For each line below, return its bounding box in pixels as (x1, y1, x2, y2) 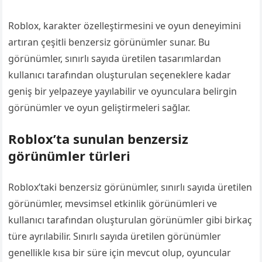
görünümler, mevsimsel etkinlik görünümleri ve (8, 196, 218, 210)
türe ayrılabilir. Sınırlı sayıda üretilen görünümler (8, 229, 222, 243)
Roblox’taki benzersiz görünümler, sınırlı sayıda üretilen (8, 180, 253, 194)
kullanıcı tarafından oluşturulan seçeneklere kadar (8, 68, 232, 81)
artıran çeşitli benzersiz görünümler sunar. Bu (8, 35, 211, 49)
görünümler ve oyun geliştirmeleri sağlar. (8, 101, 191, 114)
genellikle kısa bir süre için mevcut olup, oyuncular (8, 246, 232, 259)
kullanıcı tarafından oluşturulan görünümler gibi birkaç (8, 213, 253, 226)
